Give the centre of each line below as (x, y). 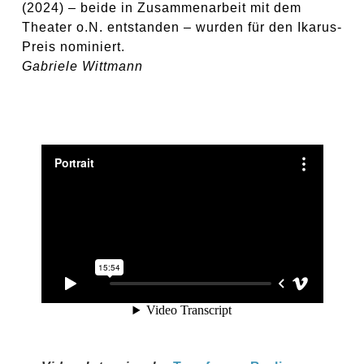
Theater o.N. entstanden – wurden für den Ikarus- (182, 27)
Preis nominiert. (73, 47)
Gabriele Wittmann (82, 66)
